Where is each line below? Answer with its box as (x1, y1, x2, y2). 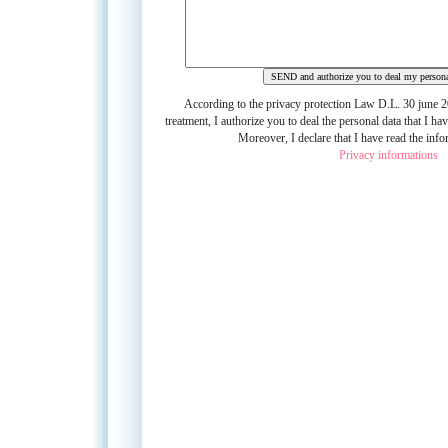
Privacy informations (338, 148, 438, 163)
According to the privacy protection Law (183, 98, 375, 112)
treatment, (164, 114, 214, 129)
